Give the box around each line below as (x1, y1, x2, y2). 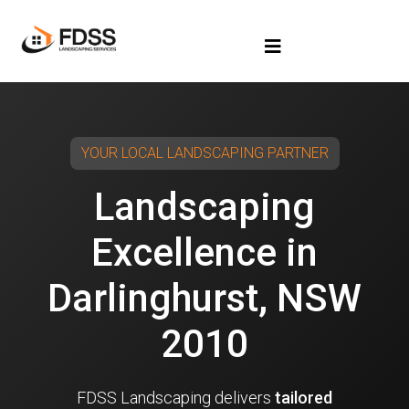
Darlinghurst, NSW (47, 275, 362, 320)
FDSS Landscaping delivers (77, 387, 275, 407)
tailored (275, 387, 332, 407)
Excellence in (91, 229, 318, 275)
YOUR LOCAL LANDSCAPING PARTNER (80, 143, 329, 162)
